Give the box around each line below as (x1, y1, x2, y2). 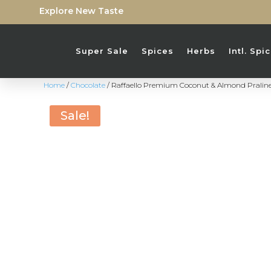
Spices (142, 46, 174, 56)
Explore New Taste (39, 5, 123, 16)
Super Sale (76, 46, 128, 56)
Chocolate (71, 80, 105, 90)
